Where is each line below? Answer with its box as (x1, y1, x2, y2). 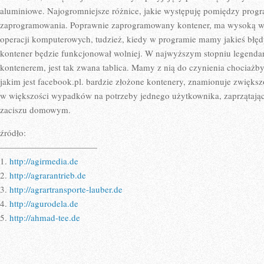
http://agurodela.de (9, 197, 78, 209)
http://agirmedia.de (9, 155, 78, 167)
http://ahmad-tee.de (9, 212, 80, 223)
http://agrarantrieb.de (9, 169, 86, 181)
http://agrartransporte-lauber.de (9, 183, 123, 195)
